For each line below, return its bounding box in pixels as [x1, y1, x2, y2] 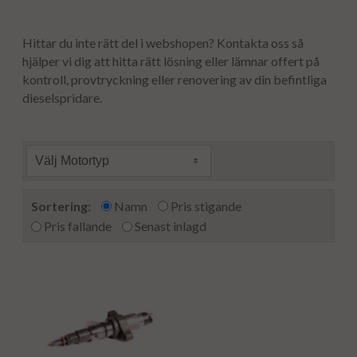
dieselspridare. [22, 90, 104, 105]
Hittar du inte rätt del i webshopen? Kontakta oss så [22, 35, 304, 50]
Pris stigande [171, 198, 241, 214]
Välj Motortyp [35, 154, 109, 167]
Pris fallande [44, 218, 112, 234]
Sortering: [31, 198, 91, 214]
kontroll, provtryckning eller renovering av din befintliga [22, 72, 327, 87]
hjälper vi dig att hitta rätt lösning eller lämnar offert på [22, 53, 320, 69]
